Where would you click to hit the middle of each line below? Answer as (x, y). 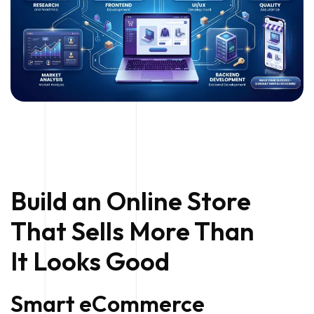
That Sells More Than (132, 231)
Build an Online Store (131, 201)
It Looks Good (90, 261)
